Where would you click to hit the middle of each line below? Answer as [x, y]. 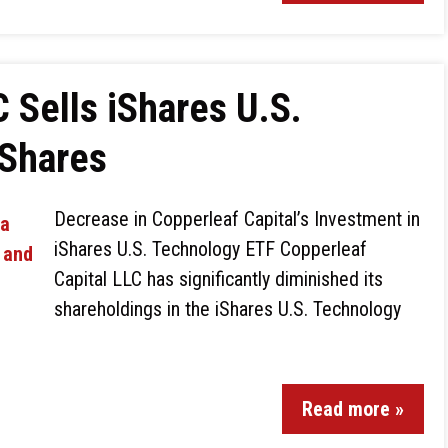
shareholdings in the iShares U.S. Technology [227, 309]
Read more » [353, 409]
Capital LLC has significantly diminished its [218, 279]
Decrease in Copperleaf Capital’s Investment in [237, 219]
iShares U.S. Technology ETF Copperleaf [210, 249]
